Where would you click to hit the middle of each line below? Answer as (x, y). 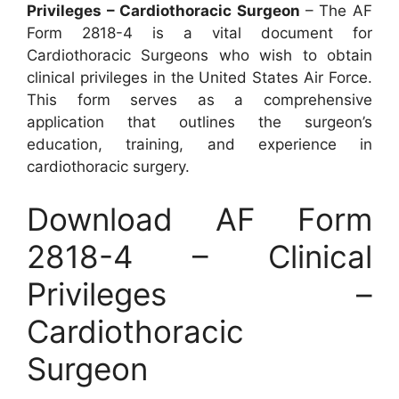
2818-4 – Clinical (199, 256)
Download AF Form (199, 219)
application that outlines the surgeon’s (199, 122)
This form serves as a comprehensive (199, 99)
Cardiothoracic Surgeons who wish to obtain (199, 55)
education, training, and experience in (199, 144)
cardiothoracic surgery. (108, 166)
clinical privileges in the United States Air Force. (199, 77)
